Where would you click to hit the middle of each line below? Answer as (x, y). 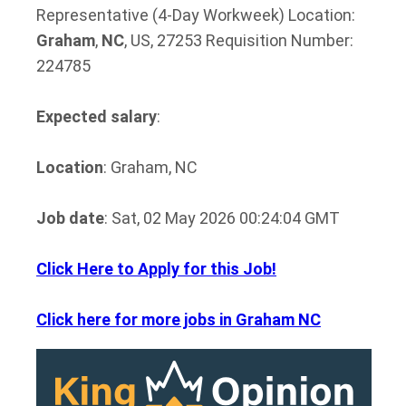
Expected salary (97, 116)
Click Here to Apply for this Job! (156, 269)
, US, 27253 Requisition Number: (239, 40)
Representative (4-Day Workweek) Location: (196, 15)
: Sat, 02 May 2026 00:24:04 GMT (222, 218)
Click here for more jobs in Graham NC (179, 319)
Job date (70, 218)
